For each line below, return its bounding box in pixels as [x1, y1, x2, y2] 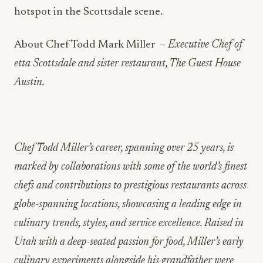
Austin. [14, 76, 45, 88]
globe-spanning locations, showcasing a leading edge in [14, 198, 242, 210]
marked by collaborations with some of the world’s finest [14, 161, 247, 173]
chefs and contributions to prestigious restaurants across [14, 180, 247, 191]
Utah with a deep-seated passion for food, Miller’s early [14, 236, 244, 248]
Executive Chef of [168, 39, 242, 50]
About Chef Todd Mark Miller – [14, 39, 168, 50]
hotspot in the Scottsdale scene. [14, 6, 163, 18]
